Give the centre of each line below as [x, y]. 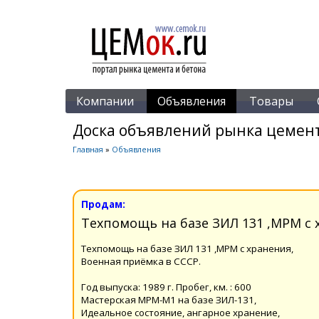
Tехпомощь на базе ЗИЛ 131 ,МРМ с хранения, [187, 248]
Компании [105, 101]
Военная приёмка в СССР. [141, 261]
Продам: [103, 204]
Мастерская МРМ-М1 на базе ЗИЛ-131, [169, 299]
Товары [271, 101]
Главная [88, 149]
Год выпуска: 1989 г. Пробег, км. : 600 [166, 287]
